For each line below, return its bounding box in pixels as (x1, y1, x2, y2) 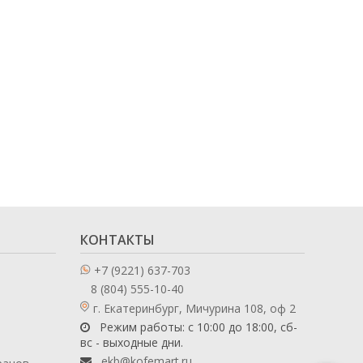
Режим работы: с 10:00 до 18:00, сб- (96, 319, 297, 335)
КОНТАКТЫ (79, 231, 155, 249)
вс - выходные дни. (79, 335, 183, 350)
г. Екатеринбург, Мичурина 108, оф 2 (92, 301, 296, 316)
